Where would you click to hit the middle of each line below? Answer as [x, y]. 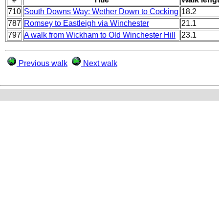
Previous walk [42, 63]
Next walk [99, 63]
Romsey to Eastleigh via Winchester [87, 23]
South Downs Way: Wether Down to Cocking [101, 11]
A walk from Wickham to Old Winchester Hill [100, 35]
